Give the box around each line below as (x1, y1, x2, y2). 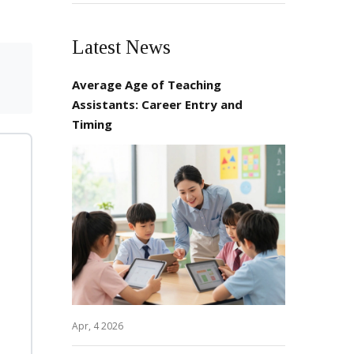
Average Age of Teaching (72, 77, 221, 92)
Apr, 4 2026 (72, 318, 123, 333)
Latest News (72, 36, 171, 58)
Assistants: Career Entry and (72, 96, 243, 112)
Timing (72, 116, 112, 132)
